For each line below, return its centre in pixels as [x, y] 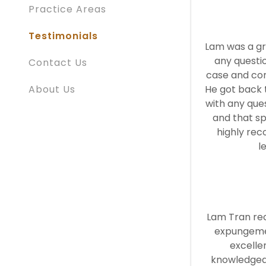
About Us [52, 89]
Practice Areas [67, 9]
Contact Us [58, 63]
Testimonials [63, 36]
